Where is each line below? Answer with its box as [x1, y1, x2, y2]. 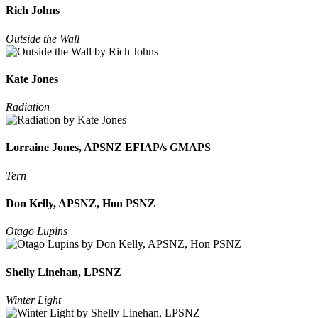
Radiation [6, 101, 50, 114]
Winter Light [6, 293, 61, 306]
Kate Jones [6, 72, 58, 85]
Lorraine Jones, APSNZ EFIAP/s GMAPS [6, 141, 211, 154]
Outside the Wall [6, 32, 79, 45]
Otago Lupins [6, 225, 67, 238]
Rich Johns [6, 4, 60, 17]
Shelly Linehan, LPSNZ [6, 265, 121, 278]
